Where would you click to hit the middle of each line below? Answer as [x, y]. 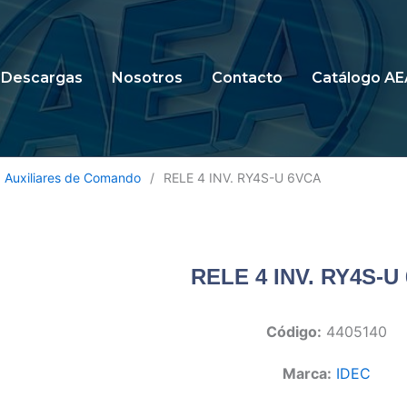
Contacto [247, 78]
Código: [294, 331]
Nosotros [147, 78]
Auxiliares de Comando [73, 178]
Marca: [308, 373]
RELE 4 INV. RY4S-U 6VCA [242, 178]
